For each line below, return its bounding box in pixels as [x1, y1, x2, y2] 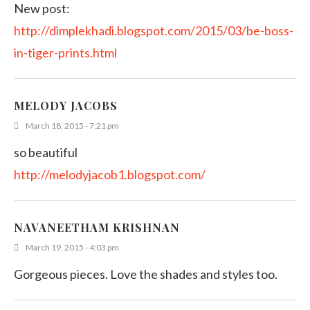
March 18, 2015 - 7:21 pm [26, 120, 119, 131]
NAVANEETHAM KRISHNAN [14, 220, 180, 235]
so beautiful [14, 145, 77, 161]
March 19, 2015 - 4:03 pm [26, 242, 119, 253]
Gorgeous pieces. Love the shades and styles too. [14, 266, 277, 282]
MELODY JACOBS [14, 98, 118, 113]
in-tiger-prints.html [14, 45, 117, 61]
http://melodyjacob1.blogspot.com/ [14, 167, 206, 183]
